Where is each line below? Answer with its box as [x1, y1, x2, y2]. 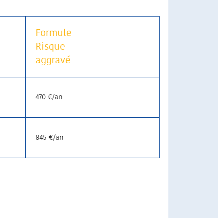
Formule [36, 28, 72, 38]
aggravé [36, 55, 71, 66]
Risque [36, 42, 65, 52]
